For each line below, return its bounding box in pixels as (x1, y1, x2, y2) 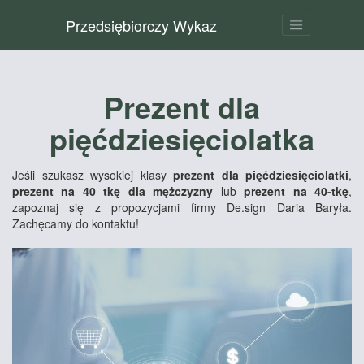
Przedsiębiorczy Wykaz (65, 15, 217, 36)
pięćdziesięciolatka (50, 117, 314, 159)
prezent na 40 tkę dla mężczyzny (12, 183, 214, 199)
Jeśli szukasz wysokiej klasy (12, 167, 173, 183)
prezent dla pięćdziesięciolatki (173, 167, 349, 183)
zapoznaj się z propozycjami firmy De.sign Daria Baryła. (12, 199, 352, 215)
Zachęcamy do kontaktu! (12, 215, 139, 232)
